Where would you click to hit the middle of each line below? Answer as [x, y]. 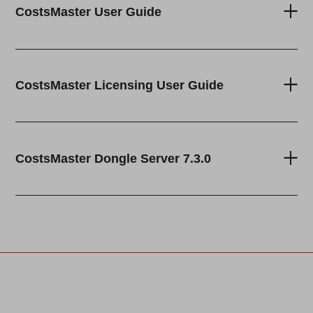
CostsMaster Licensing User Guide [120, 85]
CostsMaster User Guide [89, 12]
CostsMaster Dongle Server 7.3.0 [114, 158]
